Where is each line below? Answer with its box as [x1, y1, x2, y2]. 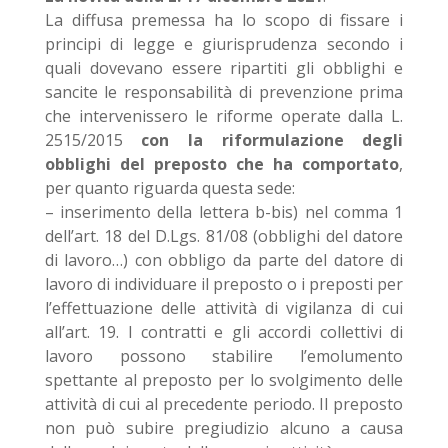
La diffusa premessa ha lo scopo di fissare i [44, 9, 404, 31]
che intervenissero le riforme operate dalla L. [44, 105, 404, 127]
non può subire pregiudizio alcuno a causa [44, 417, 404, 439]
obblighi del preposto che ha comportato [44, 153, 400, 175]
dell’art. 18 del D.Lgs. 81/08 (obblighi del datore [44, 225, 404, 247]
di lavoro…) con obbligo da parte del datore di [44, 249, 404, 271]
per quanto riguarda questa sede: [44, 177, 295, 199]
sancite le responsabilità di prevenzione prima [44, 81, 404, 103]
